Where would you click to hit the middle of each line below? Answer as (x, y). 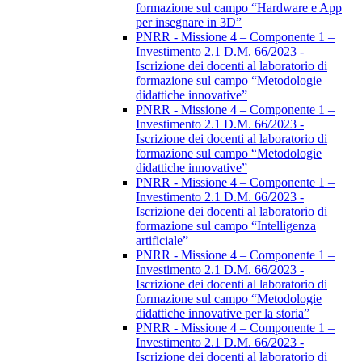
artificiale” (162, 241)
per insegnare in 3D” (189, 23)
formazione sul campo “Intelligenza (226, 226)
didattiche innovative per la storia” (223, 314)
